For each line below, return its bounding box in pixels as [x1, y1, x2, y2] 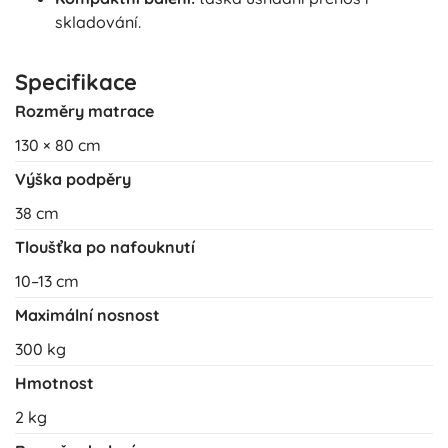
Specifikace [15, 68, 137, 97]
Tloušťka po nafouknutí [15, 237, 195, 258]
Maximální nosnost [15, 305, 160, 326]
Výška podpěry [15, 169, 131, 190]
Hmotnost [15, 373, 94, 394]
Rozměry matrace [15, 101, 154, 122]
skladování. [55, 12, 141, 33]
